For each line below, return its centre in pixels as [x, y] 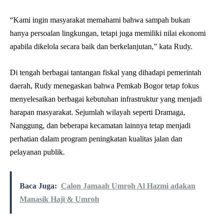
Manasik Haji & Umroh [59, 199]
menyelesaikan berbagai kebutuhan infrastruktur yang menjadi [106, 99]
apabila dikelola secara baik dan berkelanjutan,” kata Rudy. [101, 46]
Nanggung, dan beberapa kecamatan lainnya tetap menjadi [100, 125]
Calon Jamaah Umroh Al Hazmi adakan [128, 186]
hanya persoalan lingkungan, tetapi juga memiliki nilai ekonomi [108, 33]
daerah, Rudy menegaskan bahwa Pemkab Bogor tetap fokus [104, 85]
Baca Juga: [38, 186]
